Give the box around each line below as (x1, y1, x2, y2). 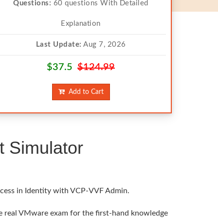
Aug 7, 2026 (81, 41, 126, 48)
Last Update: (36, 41, 82, 48)
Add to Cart (64, 89, 104, 95)
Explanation (61, 20, 101, 27)
